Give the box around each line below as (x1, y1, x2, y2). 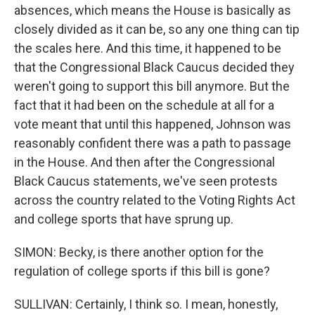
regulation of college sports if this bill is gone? (14, 264, 270, 278)
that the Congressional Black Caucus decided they (14, 60, 295, 75)
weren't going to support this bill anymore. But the (14, 79, 290, 94)
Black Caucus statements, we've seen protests (14, 174, 278, 188)
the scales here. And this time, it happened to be (14, 41, 281, 56)
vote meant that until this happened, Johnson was (14, 117, 291, 131)
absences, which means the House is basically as (14, 3, 291, 18)
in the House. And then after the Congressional (14, 155, 275, 169)
